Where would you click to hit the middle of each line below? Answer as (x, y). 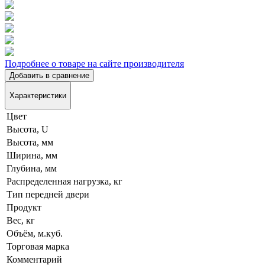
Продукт (24, 208)
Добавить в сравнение (49, 75)
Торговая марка (38, 247)
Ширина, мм (32, 156)
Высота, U (28, 130)
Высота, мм (30, 143)
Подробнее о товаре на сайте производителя (94, 63)
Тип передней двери (48, 195)
